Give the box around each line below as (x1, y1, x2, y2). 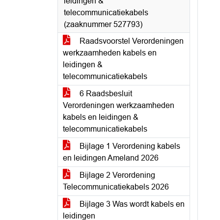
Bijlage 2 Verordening (78, 171, 155, 179)
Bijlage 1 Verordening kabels (78, 142, 180, 150)
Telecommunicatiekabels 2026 (63, 183, 169, 191)
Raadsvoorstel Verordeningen (78, 37, 184, 45)
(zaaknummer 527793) (64, 20, 142, 28)
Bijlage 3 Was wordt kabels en (78, 200, 185, 208)
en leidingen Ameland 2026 (63, 154, 159, 162)
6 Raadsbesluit (78, 89, 132, 98)
